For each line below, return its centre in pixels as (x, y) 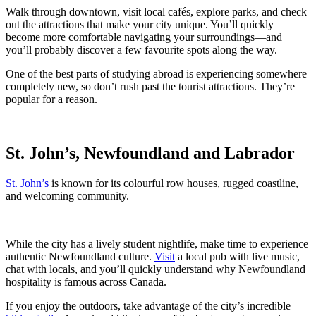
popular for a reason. (51, 99)
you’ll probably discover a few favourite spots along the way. (141, 49)
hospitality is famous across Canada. (86, 281)
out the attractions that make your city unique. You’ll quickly (140, 24)
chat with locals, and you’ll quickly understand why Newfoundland (156, 269)
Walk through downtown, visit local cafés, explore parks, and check (156, 11)
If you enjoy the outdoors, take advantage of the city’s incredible (148, 305)
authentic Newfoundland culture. (80, 256)
